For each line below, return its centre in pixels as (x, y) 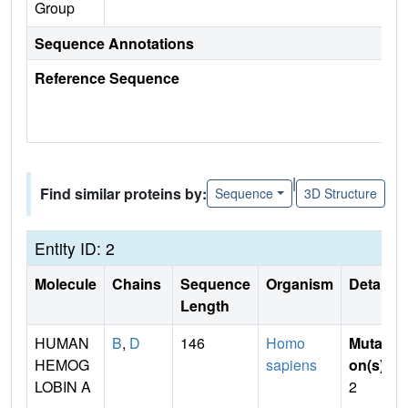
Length (205, 305)
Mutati (370, 342)
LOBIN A (63, 386)
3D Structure (340, 194)
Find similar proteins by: (123, 193)
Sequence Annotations (114, 43)
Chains (138, 283)
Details (372, 283)
